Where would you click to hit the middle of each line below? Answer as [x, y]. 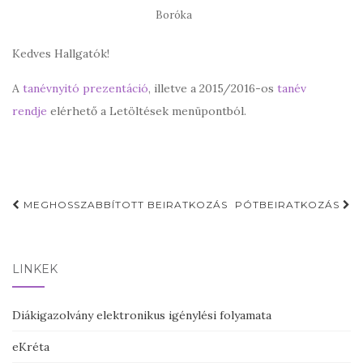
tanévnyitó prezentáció [84, 88]
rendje [30, 111]
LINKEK [35, 269]
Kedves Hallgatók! [61, 53]
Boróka [173, 15]
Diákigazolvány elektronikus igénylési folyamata [142, 315]
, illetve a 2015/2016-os [213, 88]
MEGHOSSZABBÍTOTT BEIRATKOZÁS [124, 205]
